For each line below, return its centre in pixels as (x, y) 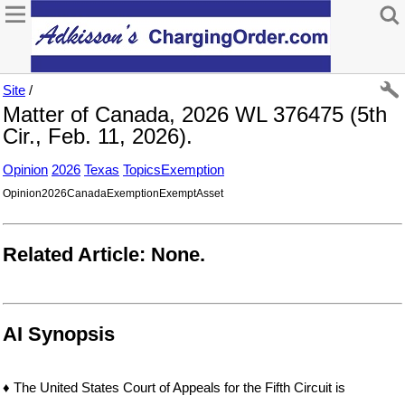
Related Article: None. (104, 254)
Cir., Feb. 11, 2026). (98, 136)
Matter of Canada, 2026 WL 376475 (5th (195, 114)
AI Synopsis (59, 334)
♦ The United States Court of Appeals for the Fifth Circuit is (174, 388)
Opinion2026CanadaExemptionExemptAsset (113, 193)
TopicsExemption (174, 170)
